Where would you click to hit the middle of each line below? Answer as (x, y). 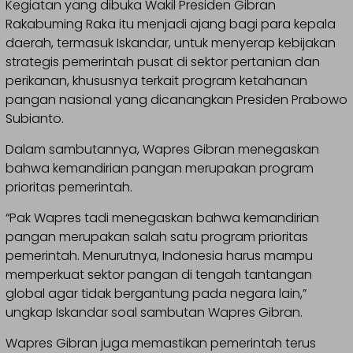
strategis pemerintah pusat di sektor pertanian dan (163, 61)
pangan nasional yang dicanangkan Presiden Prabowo (176, 99)
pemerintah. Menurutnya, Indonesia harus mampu (159, 255)
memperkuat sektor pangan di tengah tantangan (159, 274)
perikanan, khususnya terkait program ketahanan (156, 80)
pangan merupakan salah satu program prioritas (157, 236)
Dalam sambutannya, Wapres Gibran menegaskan (162, 149)
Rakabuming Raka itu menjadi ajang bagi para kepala (171, 24)
